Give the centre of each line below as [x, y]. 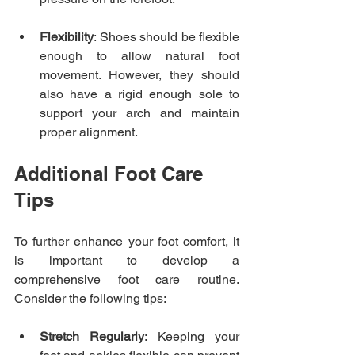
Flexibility [67, 37]
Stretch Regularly [92, 337]
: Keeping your [192, 337]
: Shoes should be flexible [166, 37]
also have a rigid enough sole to [139, 94]
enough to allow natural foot [139, 56]
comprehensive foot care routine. [127, 280]
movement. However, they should [139, 75]
